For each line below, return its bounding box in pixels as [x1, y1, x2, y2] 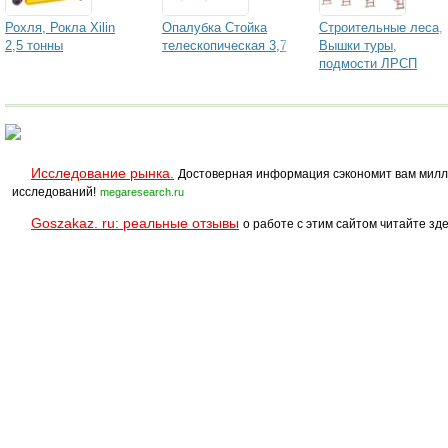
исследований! [12, 185, 96, 199]
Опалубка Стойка [162, 20, 267, 35]
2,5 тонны [5, 38, 63, 53]
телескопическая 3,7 [162, 38, 287, 53]
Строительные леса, [319, 20, 443, 35]
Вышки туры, [319, 38, 397, 53]
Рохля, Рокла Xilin [5, 20, 115, 35]
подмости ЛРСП [319, 56, 417, 71]
